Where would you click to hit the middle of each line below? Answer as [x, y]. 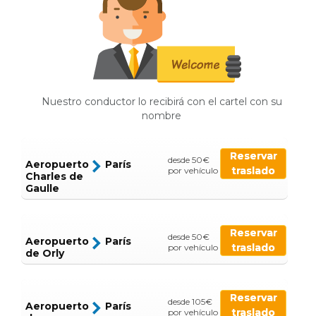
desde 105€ [190, 302]
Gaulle [42, 189]
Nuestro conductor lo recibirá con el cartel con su [162, 102]
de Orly [45, 254]
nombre [162, 116]
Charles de [54, 177]
